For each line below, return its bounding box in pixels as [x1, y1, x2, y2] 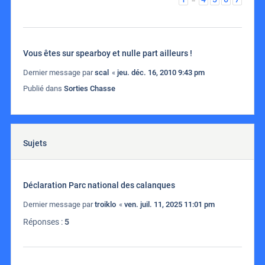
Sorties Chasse [64, 84, 115, 93]
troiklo [95, 200, 116, 209]
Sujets [23, 138, 47, 148]
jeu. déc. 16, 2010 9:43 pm [117, 68, 205, 77]
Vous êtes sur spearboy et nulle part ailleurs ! [23, 49, 192, 59]
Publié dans [23, 84, 64, 93]
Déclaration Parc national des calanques [23, 180, 175, 190]
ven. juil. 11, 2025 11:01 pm [124, 200, 215, 209]
